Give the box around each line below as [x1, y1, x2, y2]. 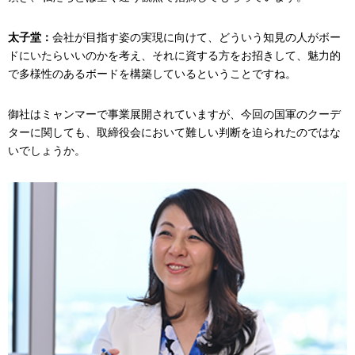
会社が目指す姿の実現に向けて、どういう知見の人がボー [52, 30, 341, 44]
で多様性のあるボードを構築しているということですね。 [8, 67, 296, 80]
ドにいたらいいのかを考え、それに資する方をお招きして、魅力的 [8, 48, 341, 62]
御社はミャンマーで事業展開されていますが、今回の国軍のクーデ [8, 107, 341, 120]
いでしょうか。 [8, 143, 86, 157]
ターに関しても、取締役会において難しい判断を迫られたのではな [8, 125, 341, 139]
